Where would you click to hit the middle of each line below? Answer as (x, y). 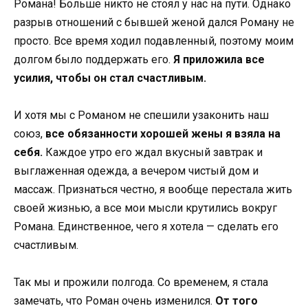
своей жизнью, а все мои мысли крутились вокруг (145, 208)
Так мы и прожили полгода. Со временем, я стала (141, 282)
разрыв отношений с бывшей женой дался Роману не (154, 22)
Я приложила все (219, 59)
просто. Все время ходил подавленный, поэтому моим (154, 41)
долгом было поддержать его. (93, 59)
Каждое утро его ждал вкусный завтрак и (153, 152)
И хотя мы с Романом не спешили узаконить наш (141, 115)
